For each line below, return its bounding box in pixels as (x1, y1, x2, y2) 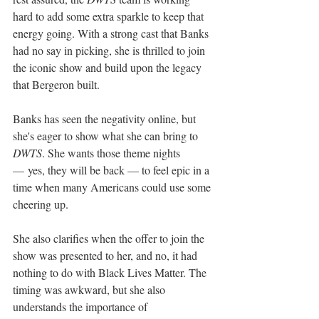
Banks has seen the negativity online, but (13, 111, 199, 127)
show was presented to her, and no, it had (13, 248, 200, 263)
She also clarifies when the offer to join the (13, 231, 207, 246)
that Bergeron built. (13, 77, 103, 93)
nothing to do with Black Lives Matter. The (13, 265, 209, 281)
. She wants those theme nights (42, 145, 183, 161)
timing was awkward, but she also (13, 282, 168, 298)
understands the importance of (13, 299, 150, 315)
